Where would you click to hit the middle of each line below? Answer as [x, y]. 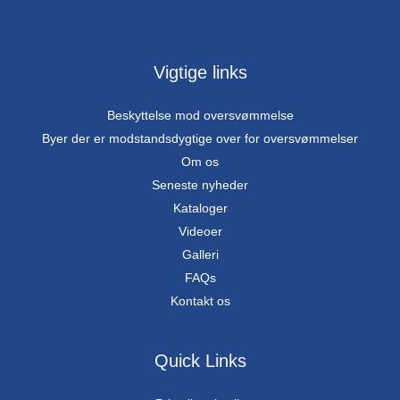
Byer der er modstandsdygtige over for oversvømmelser [200, 139]
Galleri [200, 255]
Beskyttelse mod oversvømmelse [200, 116]
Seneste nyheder [200, 185]
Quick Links [200, 361]
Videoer [200, 232]
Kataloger [200, 208]
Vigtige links [200, 73]
